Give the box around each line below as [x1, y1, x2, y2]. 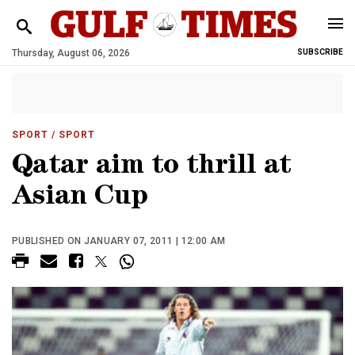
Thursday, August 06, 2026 [12, 48, 130, 59]
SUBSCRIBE [297, 48, 343, 56]
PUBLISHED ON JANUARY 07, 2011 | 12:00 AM [12, 235, 226, 246]
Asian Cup [12, 185, 148, 212]
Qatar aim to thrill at [12, 154, 292, 181]
